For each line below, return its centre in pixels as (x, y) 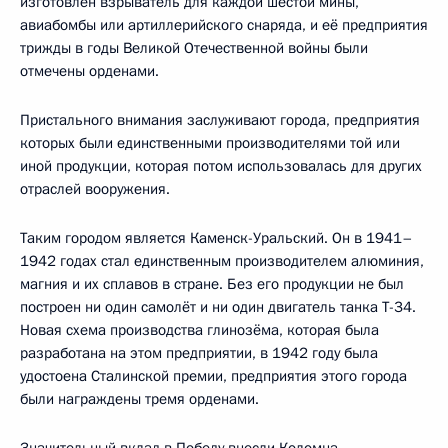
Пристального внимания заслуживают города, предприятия (220, 119)
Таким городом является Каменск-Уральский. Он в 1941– (216, 237)
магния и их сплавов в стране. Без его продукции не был (212, 283)
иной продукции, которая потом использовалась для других (221, 165)
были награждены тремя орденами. (139, 398)
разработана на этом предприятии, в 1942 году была (199, 352)
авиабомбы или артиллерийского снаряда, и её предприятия (224, 24)
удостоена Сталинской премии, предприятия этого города (213, 375)
